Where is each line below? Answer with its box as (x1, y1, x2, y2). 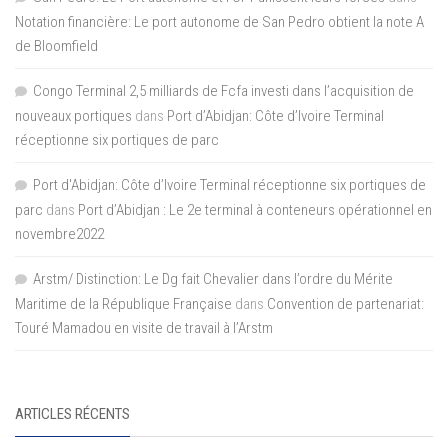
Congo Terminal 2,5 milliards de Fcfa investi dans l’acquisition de (33, 82, 414, 100)
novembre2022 (15, 225, 104, 243)
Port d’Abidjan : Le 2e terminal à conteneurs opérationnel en (78, 201, 432, 219)
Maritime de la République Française (15, 295, 232, 313)
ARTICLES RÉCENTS (15, 405, 130, 423)
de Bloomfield (15, 37, 98, 55)
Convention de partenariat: (267, 295, 424, 313)
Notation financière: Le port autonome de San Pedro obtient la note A (15, 13, 424, 31)
